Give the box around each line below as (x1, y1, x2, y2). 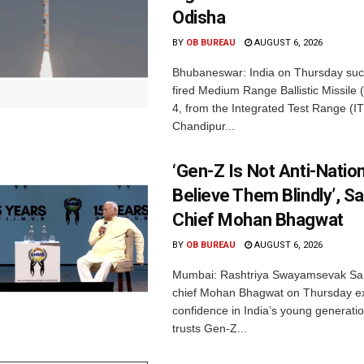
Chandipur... (172, 119, 235, 133)
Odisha (172, 7, 226, 28)
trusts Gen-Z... (172, 322, 247, 336)
